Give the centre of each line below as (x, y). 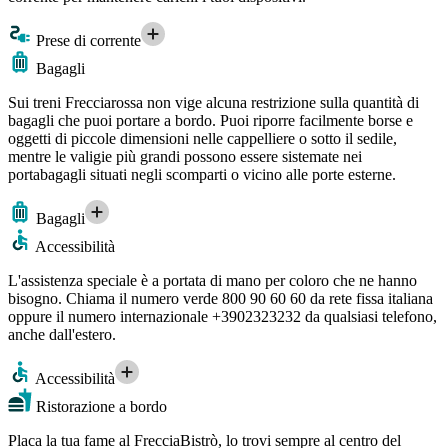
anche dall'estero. (62, 334)
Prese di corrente (86, 40)
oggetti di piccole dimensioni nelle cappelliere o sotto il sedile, (202, 138)
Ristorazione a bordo (99, 406)
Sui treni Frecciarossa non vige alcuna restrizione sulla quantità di (213, 102)
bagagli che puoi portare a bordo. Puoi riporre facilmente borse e (210, 120)
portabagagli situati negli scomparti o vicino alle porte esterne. (202, 174)
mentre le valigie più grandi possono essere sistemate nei (185, 156)
